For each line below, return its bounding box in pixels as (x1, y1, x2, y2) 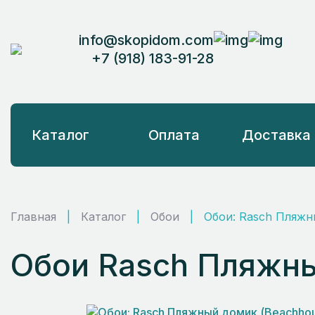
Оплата (148, 127, 200, 143)
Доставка (242, 127, 311, 143)
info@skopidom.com (79, 31, 214, 49)
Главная (11, 210, 56, 224)
